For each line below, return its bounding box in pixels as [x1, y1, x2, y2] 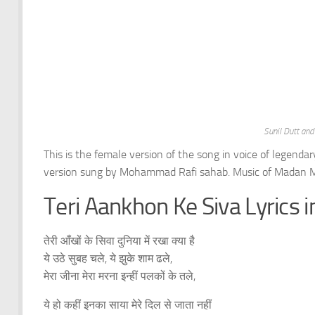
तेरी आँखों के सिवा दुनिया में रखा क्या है [44, 234, 195, 248]
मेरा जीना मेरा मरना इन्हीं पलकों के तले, [44, 269, 195, 283]
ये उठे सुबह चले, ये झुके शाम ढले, [44, 252, 172, 266]
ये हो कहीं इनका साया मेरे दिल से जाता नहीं [44, 297, 214, 311]
